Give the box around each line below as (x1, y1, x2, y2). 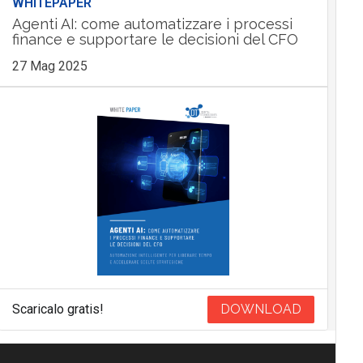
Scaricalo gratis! (11, 301, 104, 318)
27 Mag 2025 (11, 58, 88, 75)
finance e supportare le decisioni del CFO (11, 31, 298, 49)
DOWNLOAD (220, 301, 302, 318)
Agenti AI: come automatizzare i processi (11, 15, 293, 33)
